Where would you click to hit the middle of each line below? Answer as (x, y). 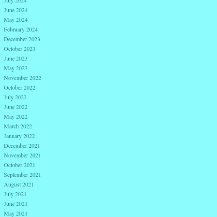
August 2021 (19, 184)
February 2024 (21, 29)
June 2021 (16, 204)
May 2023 (16, 68)
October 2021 (20, 165)
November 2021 (23, 155)
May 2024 (16, 20)
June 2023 (16, 58)
